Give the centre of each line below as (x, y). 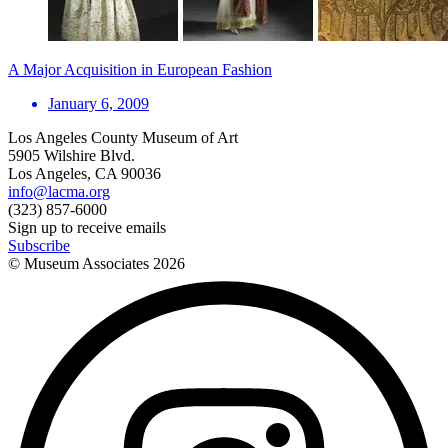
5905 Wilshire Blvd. (71, 155)
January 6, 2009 (98, 103)
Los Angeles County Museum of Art (123, 137)
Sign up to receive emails (87, 227)
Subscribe (39, 245)
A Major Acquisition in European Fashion (140, 69)
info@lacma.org (59, 191)
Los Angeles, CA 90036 (84, 173)
